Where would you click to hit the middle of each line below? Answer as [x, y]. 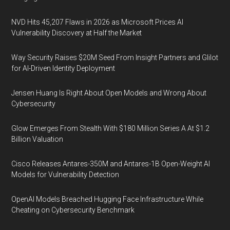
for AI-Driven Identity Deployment [63, 68]
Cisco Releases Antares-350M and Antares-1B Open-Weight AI [111, 164]
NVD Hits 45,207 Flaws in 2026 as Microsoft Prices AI [98, 22]
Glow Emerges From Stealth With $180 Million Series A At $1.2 [111, 128]
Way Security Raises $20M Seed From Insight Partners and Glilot [115, 57]
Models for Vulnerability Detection [65, 175]
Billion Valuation [37, 139]
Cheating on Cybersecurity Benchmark [73, 210]
